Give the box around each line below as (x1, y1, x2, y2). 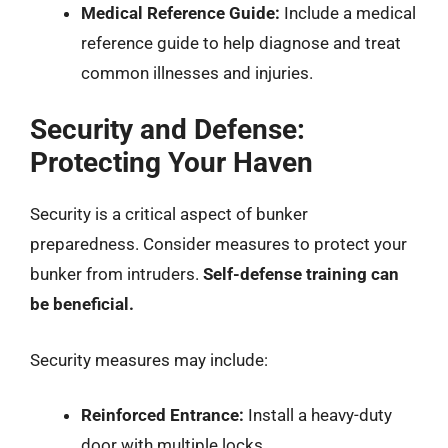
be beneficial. (30, 294, 134, 314)
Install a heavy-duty (244, 405, 392, 425)
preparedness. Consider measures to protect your (30, 234, 407, 254)
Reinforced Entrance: (81, 405, 244, 425)
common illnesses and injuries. (81, 62, 313, 83)
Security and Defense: (30, 113, 305, 146)
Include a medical (280, 2, 416, 23)
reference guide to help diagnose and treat (81, 32, 401, 53)
